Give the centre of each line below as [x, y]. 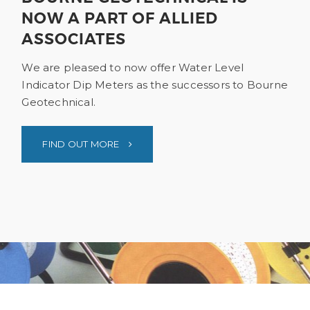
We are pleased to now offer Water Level [133, 67]
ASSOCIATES [74, 39]
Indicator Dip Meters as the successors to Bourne [155, 84]
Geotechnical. [58, 102]
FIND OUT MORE [82, 144]
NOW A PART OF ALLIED [120, 19]
